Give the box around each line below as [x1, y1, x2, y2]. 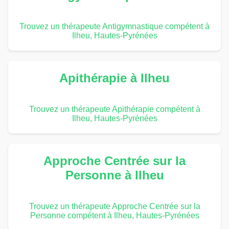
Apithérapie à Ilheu [59, 71, 170, 85]
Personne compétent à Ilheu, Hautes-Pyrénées [30, 211, 199, 220]
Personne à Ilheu [65, 168, 164, 182]
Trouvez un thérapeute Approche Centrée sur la [29, 202, 200, 211]
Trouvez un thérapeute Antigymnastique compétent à [19, 22, 210, 31]
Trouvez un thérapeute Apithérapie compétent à [29, 105, 200, 114]
